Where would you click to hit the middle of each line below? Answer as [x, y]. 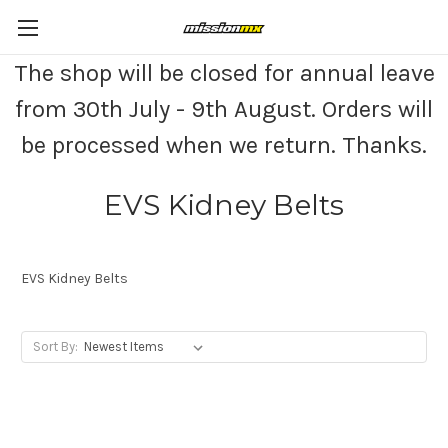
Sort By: [55, 346]
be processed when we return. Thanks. [224, 145]
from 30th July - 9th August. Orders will [224, 109]
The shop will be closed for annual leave [224, 73]
